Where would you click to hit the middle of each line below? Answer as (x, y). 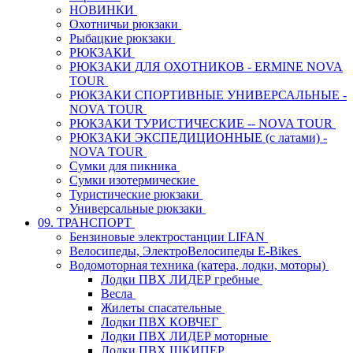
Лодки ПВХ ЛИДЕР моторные (186, 336)
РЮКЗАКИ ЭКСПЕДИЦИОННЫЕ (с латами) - (198, 137)
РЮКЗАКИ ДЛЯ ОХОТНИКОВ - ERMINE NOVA (206, 66)
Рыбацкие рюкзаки (122, 38)
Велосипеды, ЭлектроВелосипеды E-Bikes (185, 251)
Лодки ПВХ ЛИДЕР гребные (182, 279)
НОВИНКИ (103, 9)
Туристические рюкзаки (136, 194)
